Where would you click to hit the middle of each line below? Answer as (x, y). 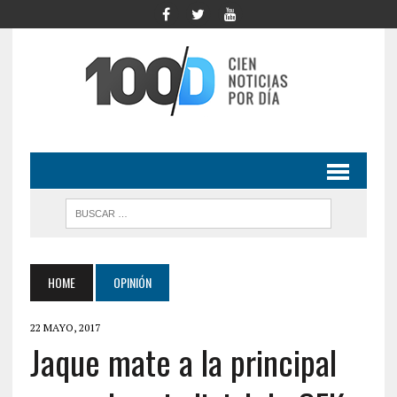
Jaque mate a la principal (183, 362)
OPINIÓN (132, 282)
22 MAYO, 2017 (65, 327)
